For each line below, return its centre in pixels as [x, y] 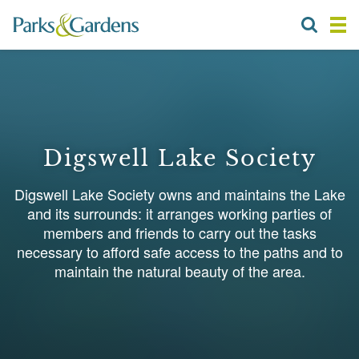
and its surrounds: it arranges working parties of [179, 213]
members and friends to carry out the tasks [179, 232]
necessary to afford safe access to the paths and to [179, 251]
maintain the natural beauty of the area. [179, 270]
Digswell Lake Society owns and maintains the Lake [179, 194]
